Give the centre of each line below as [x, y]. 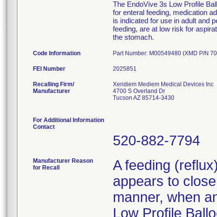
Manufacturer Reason [63, 161]
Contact [44, 127]
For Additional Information [69, 120]
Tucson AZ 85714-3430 [144, 98]
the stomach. [133, 37]
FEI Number [49, 69]
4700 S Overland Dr [139, 91]
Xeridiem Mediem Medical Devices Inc [163, 84]
